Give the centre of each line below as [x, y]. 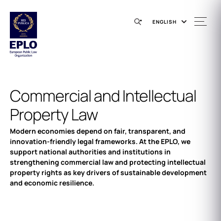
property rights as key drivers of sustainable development [108, 172]
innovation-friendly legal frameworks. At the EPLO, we [100, 141]
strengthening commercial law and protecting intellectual [108, 162]
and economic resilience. [52, 183]
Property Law [55, 114]
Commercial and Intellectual [103, 96]
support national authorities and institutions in [90, 152]
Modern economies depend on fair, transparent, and [98, 131]
